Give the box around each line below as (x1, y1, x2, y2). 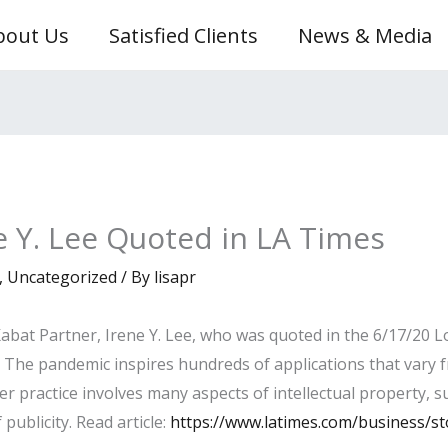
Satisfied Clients (108, 21, 258, 49)
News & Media (297, 21, 432, 49)
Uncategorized (6, 266, 117, 289)
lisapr (153, 266, 196, 289)
